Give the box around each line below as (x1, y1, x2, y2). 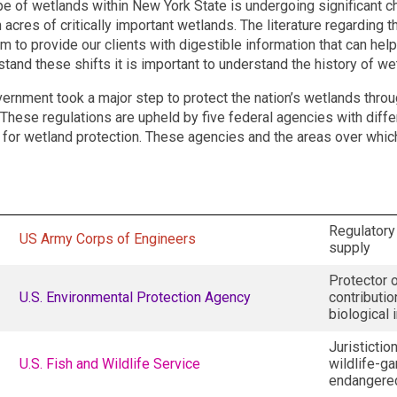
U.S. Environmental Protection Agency (19, 288, 251, 306)
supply (328, 238, 370, 256)
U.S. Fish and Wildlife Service (19, 354, 200, 372)
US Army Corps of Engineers (19, 230, 196, 247)
